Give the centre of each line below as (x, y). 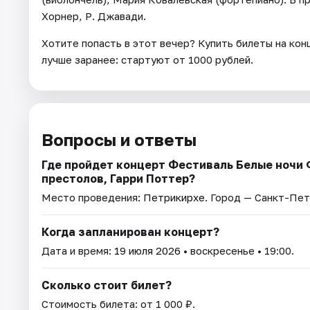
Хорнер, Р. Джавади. (94, 16)
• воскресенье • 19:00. (237, 250)
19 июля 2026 (147, 250)
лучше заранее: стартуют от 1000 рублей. (147, 59)
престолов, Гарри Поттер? (118, 178)
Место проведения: (92, 197)
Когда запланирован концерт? (130, 231)
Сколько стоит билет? (107, 285)
